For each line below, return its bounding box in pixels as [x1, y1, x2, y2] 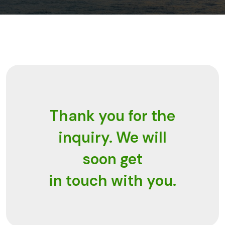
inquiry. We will [58, 128, 167, 148]
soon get [82, 149, 143, 169]
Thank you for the [50, 106, 175, 126]
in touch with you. [49, 171, 176, 191]
